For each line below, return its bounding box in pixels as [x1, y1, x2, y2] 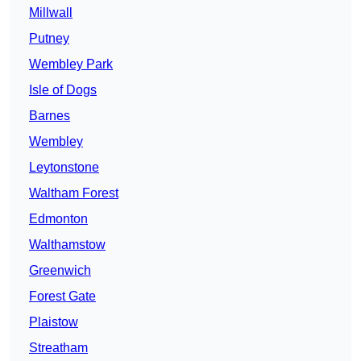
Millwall [29, 6, 73, 20]
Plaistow [29, 315, 78, 330]
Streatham [29, 341, 88, 355]
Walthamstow [29, 238, 106, 252]
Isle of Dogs [29, 83, 97, 98]
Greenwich [29, 263, 91, 278]
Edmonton [29, 212, 88, 226]
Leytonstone [29, 160, 99, 175]
